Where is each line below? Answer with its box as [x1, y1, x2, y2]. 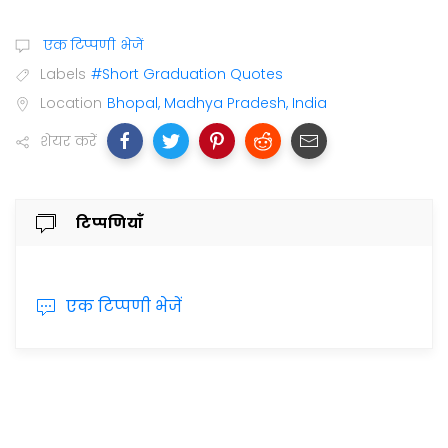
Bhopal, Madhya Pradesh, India [107, 93, 327, 114]
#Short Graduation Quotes [91, 64, 283, 85]
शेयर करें [40, 131, 97, 152]
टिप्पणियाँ [76, 213, 144, 234]
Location [40, 93, 102, 114]
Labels [40, 64, 86, 85]
